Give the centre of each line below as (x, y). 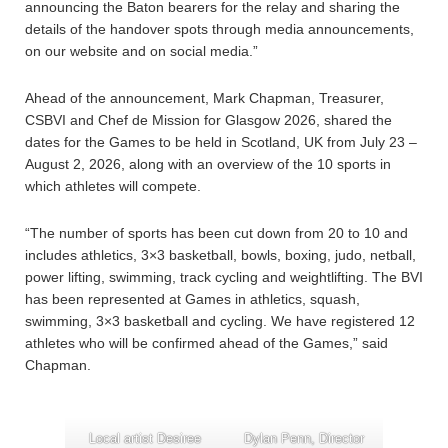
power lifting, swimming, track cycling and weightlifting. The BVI (224, 277)
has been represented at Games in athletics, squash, (192, 299)
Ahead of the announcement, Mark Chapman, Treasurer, (204, 98)
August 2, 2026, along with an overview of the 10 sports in (208, 164)
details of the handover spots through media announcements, (219, 29)
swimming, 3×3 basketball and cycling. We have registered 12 (220, 321)
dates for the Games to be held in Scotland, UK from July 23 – (221, 142)
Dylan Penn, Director (303, 438)
